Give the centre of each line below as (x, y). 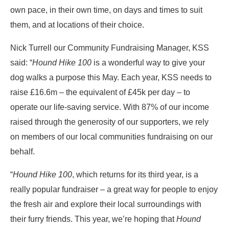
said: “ (21, 62)
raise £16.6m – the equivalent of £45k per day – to (100, 92)
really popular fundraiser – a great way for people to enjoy (114, 189)
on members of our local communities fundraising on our (111, 136)
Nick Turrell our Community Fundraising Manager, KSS (110, 48)
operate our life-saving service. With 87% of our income (110, 107)
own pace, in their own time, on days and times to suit (106, 10)
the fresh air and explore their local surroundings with (106, 204)
